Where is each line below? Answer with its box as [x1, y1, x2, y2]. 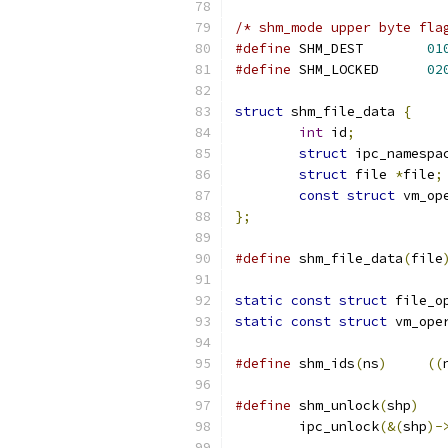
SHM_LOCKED [379, 61, 427, 78]
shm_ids [291, 355, 355, 372]
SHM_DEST [363, 40, 427, 57]
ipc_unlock [299, 418, 379, 435]
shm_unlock [291, 397, 379, 414]
